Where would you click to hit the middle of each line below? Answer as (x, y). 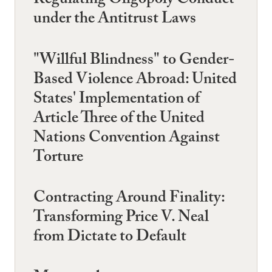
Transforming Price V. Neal (121, 218)
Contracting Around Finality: (129, 199)
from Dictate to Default (110, 238)
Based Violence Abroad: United (135, 80)
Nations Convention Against (127, 139)
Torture (58, 158)
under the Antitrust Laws (115, 20)
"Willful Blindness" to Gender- (134, 61)
